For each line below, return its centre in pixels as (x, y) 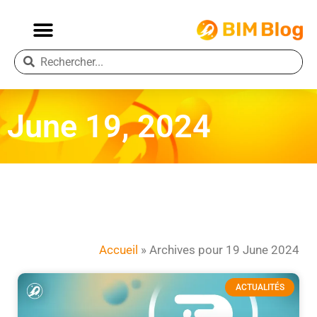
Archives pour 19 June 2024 (224, 250)
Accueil (119, 250)
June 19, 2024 (109, 126)
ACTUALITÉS (260, 288)
